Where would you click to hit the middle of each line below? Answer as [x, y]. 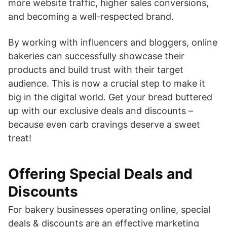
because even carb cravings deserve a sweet [104, 124]
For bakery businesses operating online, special [109, 210]
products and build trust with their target [96, 70]
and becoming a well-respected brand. [91, 16]
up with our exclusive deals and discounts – [101, 111]
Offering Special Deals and [100, 174]
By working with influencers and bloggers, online [113, 42]
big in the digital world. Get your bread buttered [110, 97]
